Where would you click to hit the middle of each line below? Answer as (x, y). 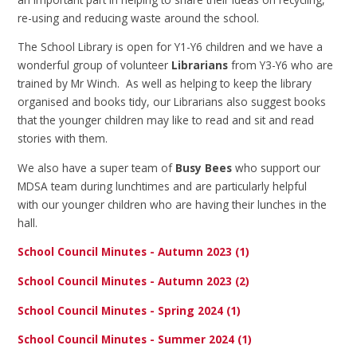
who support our (277, 167)
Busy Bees (204, 167)
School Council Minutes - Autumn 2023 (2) (134, 281)
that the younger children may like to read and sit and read (166, 120)
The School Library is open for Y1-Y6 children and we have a (171, 47)
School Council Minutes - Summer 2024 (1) (135, 339)
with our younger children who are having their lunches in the (173, 204)
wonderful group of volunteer (95, 65)
